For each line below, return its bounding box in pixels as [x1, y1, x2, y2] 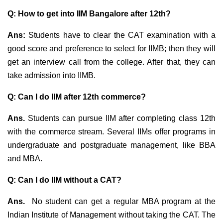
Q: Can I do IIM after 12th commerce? [7, 92, 146, 101]
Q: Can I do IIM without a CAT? [7, 175, 121, 184]
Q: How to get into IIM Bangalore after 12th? [7, 9, 171, 18]
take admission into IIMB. [7, 71, 96, 80]
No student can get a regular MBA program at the [28, 197, 216, 206]
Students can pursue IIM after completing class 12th [27, 113, 216, 122]
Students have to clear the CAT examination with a [25, 30, 216, 39]
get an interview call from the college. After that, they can [7, 57, 216, 66]
